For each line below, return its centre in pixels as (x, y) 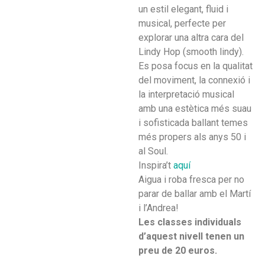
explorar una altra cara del (191, 37)
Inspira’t (156, 165)
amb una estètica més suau (195, 108)
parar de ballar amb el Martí (195, 193)
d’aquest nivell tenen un (191, 236)
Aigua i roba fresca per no (191, 179)
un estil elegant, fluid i (183, 9)
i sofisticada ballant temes (193, 122)
